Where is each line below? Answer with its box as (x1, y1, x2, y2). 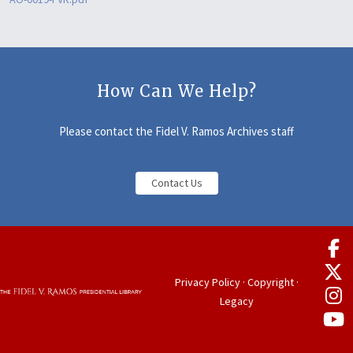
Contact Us (150, 176, 203, 190)
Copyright (247, 274, 294, 289)
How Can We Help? (96, 81, 257, 101)
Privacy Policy (174, 274, 240, 289)
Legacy (219, 293, 254, 308)
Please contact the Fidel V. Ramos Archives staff (59, 124, 294, 139)
